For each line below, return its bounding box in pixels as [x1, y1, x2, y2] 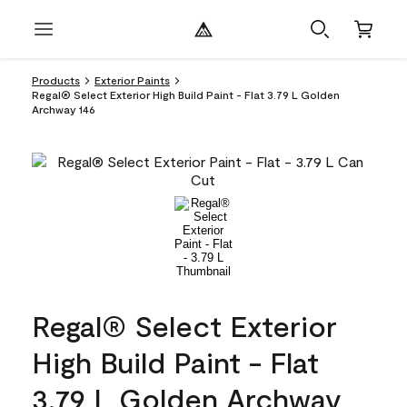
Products [32, 74, 80, 86]
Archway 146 [32, 103, 95, 115]
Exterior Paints [94, 74, 170, 86]
